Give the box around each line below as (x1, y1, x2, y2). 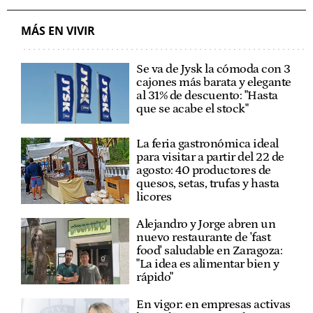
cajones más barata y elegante (136, 75, 291, 89)
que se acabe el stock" (136, 101, 249, 116)
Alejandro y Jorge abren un (136, 217, 276, 232)
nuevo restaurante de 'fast (136, 231, 271, 245)
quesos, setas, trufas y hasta (136, 177, 279, 191)
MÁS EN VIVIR (21, 22, 95, 38)
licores (136, 190, 172, 205)
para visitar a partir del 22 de (136, 150, 284, 165)
